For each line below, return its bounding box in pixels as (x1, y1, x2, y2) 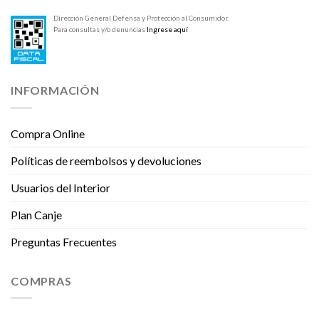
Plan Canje (11, 207, 62, 221)
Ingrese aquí (147, 24, 188, 33)
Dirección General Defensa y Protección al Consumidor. (53, 13, 229, 22)
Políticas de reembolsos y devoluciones (11, 153, 202, 167)
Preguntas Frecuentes (11, 234, 117, 249)
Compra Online (11, 126, 85, 140)
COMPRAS (11, 273, 72, 288)
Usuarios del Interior (11, 180, 110, 194)
